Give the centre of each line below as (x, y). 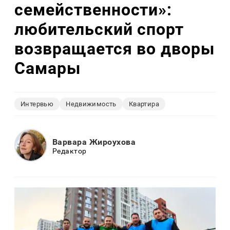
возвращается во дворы (115, 49)
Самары (47, 69)
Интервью (37, 104)
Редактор (70, 151)
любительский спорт (99, 30)
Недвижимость (91, 104)
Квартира (144, 104)
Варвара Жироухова (94, 142)
